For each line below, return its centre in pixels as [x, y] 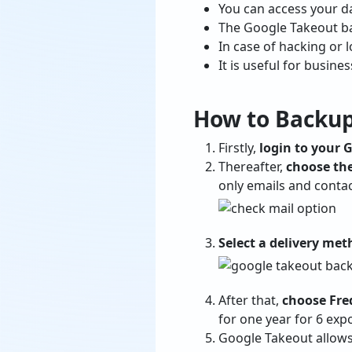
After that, [250, 301]
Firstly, [239, 148]
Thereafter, [252, 167]
